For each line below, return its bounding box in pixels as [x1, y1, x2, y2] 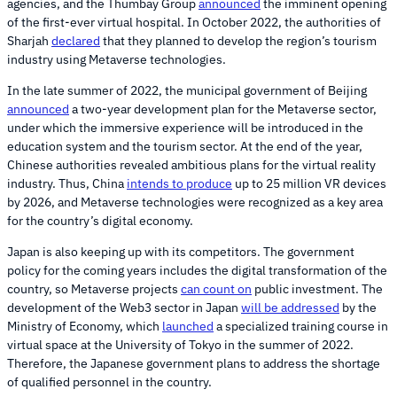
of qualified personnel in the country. [7, 374, 212, 391]
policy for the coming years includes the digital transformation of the [7, 262, 387, 279]
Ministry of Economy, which [7, 318, 162, 335]
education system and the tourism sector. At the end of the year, [7, 138, 362, 155]
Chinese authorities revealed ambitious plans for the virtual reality [7, 157, 376, 174]
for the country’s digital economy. [7, 213, 196, 230]
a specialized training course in [214, 318, 388, 335]
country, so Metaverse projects [7, 281, 181, 298]
